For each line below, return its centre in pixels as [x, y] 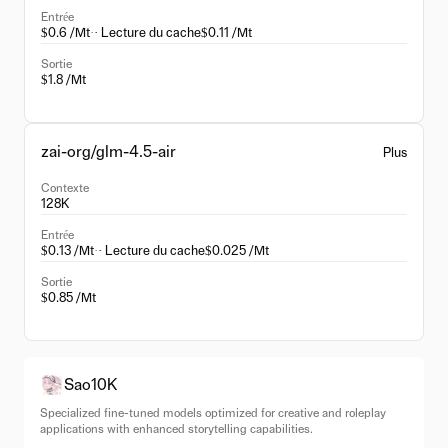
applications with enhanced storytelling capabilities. [176, 429]
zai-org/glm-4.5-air [108, 152]
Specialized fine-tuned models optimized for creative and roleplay [213, 413]
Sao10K [91, 385]
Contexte [65, 188]
